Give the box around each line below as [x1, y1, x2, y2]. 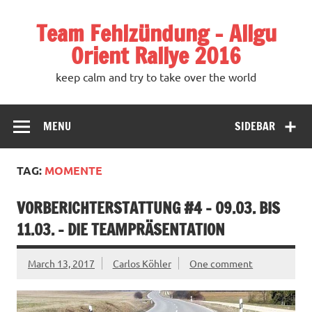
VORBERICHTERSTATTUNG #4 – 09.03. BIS [17, 197, 280, 219]
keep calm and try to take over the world [56, 70, 256, 84]
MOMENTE [45, 162, 102, 178]
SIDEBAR [235, 118, 276, 134]
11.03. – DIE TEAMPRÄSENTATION [17, 219, 225, 241]
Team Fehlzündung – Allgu [36, 17, 276, 49]
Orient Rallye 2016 [71, 40, 241, 72]
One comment [189, 257, 253, 270]
